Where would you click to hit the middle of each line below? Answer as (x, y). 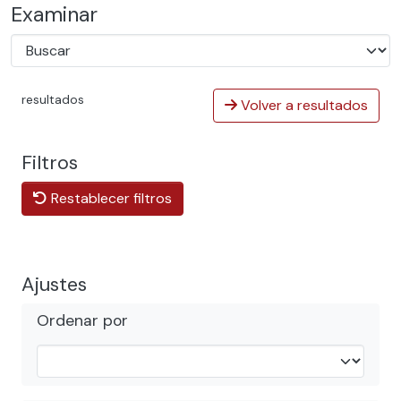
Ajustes (54, 284)
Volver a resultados (303, 105)
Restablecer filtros (110, 198)
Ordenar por (82, 320)
